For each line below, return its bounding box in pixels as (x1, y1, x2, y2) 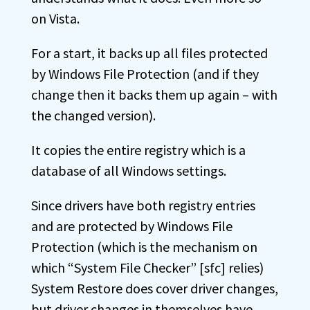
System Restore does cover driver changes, (31, 280, 278, 297)
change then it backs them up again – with (31, 86, 277, 103)
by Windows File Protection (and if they (31, 65, 259, 82)
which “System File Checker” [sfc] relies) (31, 259, 264, 276)
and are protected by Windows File (31, 217, 232, 235)
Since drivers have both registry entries (31, 197, 255, 214)
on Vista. (31, 10, 80, 27)
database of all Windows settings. (31, 162, 226, 179)
